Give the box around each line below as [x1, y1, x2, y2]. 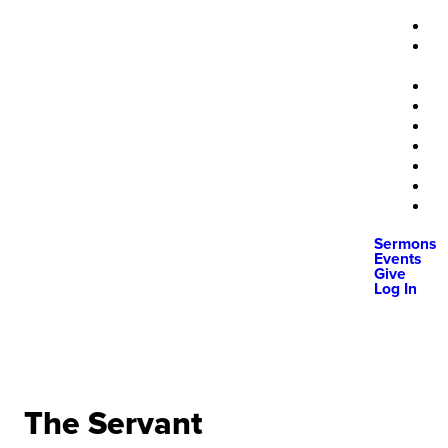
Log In [374, 280, 417, 299]
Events [374, 250, 421, 269]
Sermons [374, 235, 436, 254]
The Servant [24, 405, 203, 444]
